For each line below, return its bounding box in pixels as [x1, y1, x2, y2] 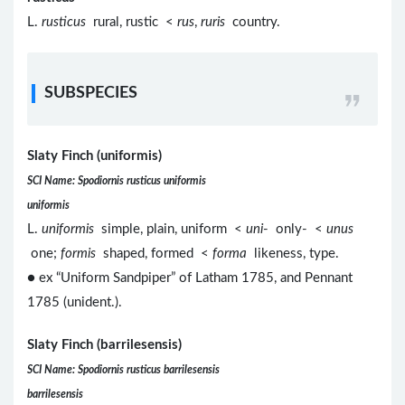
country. [225, 14, 280, 29]
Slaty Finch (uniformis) [27, 148, 162, 163]
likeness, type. [247, 246, 339, 260]
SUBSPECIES [44, 84, 137, 101]
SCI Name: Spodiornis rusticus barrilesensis [27, 363, 220, 375]
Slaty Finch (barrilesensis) [27, 337, 182, 352]
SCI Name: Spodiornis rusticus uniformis [27, 174, 206, 186]
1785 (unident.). [27, 295, 122, 309]
